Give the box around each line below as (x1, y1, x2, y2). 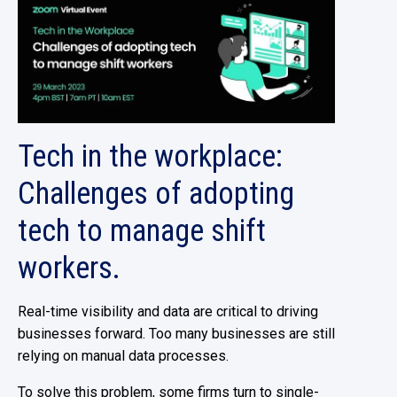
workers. (18, 250, 121, 286)
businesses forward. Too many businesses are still (18, 325, 335, 343)
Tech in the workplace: (18, 138, 283, 175)
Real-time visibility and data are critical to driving (18, 303, 318, 321)
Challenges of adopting (18, 175, 294, 212)
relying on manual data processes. (18, 347, 229, 365)
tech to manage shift (18, 213, 266, 249)
